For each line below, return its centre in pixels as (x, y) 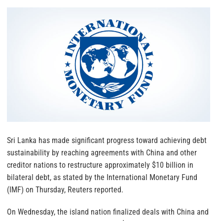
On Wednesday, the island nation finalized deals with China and (108, 212)
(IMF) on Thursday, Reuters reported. (65, 190)
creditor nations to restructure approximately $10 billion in (100, 165)
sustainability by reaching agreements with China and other (102, 153)
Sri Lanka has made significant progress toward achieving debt (107, 140)
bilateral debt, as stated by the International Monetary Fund (102, 177)
